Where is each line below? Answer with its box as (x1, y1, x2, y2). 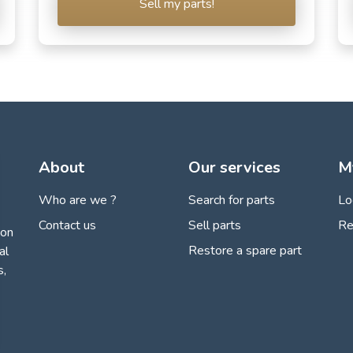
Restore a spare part (188, 241, 302, 259)
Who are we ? (39, 191, 117, 209)
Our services (188, 156, 281, 178)
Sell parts (188, 216, 241, 234)
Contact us (39, 216, 96, 234)
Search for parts (188, 191, 275, 209)
